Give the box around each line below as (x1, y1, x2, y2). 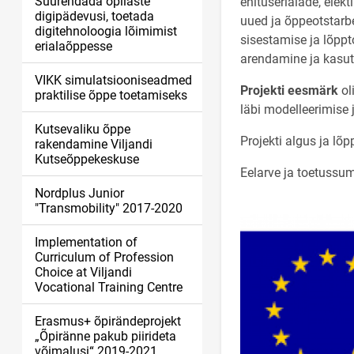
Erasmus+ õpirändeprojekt (35, 314, 181, 329)
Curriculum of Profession (35, 250, 174, 265)
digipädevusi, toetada (35, 9, 154, 24)
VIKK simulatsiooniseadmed (35, 73, 192, 88)
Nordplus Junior (35, 186, 124, 201)
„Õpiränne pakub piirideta (35, 329, 176, 344)
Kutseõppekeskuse (35, 152, 139, 167)
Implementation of (35, 235, 137, 250)
